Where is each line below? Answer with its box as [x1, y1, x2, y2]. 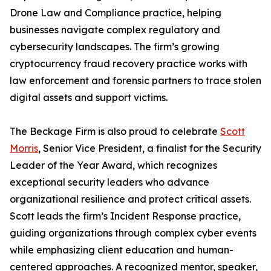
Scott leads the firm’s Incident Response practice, [10, 210, 241, 223]
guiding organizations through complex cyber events [10, 227, 256, 240]
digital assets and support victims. [10, 91, 168, 104]
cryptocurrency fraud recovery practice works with [10, 57, 247, 70]
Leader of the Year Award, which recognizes [10, 159, 217, 172]
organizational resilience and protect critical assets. [10, 193, 251, 206]
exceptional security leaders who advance [10, 176, 209, 189]
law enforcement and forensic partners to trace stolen [10, 74, 261, 87]
